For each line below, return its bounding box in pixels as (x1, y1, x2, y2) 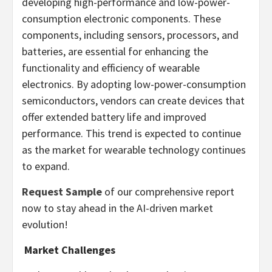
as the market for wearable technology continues (22, 142, 246, 157)
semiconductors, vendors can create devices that (22, 93, 245, 107)
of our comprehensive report (104, 184, 234, 199)
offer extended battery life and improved (22, 109, 206, 124)
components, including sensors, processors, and (22, 27, 239, 42)
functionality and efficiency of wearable (22, 60, 200, 75)
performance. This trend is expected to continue (22, 126, 241, 140)
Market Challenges (22, 242, 115, 257)
